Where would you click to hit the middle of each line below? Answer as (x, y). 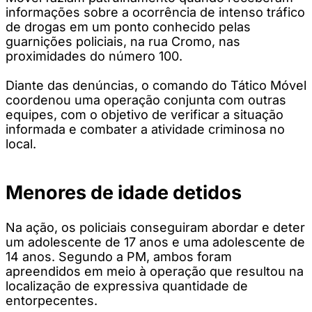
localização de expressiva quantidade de (127, 286)
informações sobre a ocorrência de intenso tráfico (155, 12)
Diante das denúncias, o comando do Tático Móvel (156, 85)
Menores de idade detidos (124, 193)
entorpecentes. (52, 300)
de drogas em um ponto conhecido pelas (128, 26)
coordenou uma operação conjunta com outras (146, 100)
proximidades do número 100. (94, 56)
